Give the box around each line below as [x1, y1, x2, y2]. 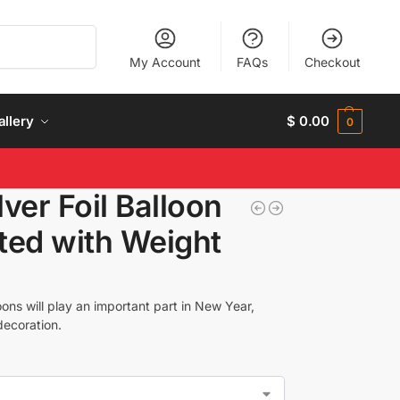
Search [54, 26, 92, 40]
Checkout [304, 54, 361, 70]
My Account [129, 54, 201, 70]
